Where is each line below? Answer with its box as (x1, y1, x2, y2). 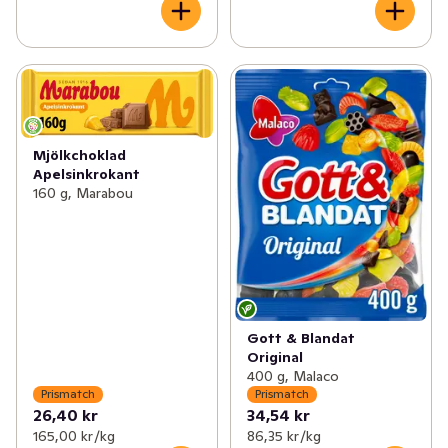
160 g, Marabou (33, 184, 133, 203)
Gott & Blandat (246, 328, 355, 347)
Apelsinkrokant (33, 165, 140, 184)
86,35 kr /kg (246, 426, 321, 445)
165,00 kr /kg (33, 426, 115, 445)
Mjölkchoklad (33, 146, 126, 165)
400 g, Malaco (246, 366, 339, 385)
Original (246, 347, 303, 366)
